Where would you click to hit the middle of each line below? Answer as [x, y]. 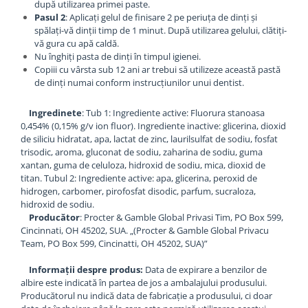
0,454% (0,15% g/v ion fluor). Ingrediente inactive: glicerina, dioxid [153, 126]
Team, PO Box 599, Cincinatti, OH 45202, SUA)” [115, 243]
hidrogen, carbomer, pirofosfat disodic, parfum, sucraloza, [138, 191]
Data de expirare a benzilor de [206, 269]
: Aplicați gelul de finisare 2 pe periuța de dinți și [161, 17]
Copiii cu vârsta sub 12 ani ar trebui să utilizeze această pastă [157, 69]
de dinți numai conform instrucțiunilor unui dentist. [139, 82]
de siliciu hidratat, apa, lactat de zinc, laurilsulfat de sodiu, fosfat [149, 139]
